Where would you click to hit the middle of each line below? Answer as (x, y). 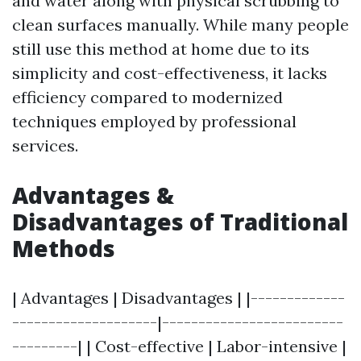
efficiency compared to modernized (147, 97)
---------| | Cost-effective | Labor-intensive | (179, 346)
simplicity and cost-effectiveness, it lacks (170, 73)
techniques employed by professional (154, 121)
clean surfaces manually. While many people (180, 25)
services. (45, 145)
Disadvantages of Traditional (180, 222)
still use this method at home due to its (161, 49)
